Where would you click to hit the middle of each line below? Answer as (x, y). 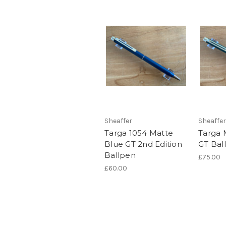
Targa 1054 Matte (139, 133)
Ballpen (120, 155)
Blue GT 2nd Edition (143, 144)
